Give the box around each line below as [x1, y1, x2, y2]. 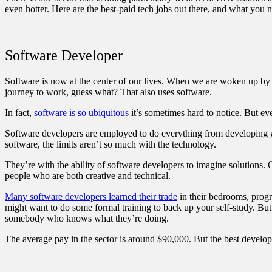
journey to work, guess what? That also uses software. [5, 86, 212, 97]
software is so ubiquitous [34, 107, 129, 118]
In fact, [5, 107, 34, 118]
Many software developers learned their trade [5, 191, 177, 202]
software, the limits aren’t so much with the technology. [5, 138, 216, 149]
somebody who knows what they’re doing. [5, 212, 169, 223]
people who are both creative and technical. [5, 170, 171, 181]
